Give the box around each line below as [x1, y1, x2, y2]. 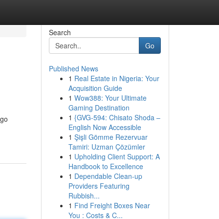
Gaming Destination [68, 103, 130, 112]
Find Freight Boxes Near [74, 200, 150, 210]
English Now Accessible [68, 122, 141, 132]
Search [48, 27, 71, 37]
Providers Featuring [68, 181, 130, 191]
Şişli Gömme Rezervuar [74, 132, 148, 142]
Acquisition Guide [68, 83, 122, 93]
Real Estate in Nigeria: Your [74, 73, 159, 83]
